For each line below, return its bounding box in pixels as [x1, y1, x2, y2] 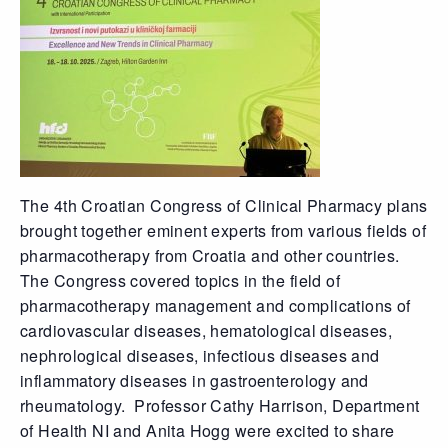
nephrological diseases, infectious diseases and [20, 343, 380, 367]
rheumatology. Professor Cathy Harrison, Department [20, 393, 420, 417]
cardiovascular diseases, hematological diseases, [20, 318, 393, 342]
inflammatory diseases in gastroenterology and [20, 368, 369, 392]
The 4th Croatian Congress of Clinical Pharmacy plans [20, 193, 428, 217]
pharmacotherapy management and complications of [20, 293, 411, 317]
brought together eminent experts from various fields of [20, 218, 427, 242]
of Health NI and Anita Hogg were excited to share [20, 418, 395, 442]
